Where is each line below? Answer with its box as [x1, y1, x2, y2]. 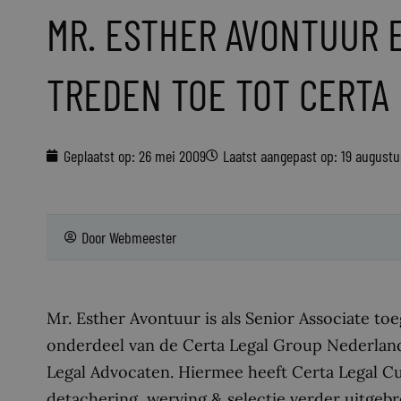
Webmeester [109, 227, 176, 247]
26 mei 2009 [139, 146, 206, 166]
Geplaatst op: [64, 146, 135, 166]
